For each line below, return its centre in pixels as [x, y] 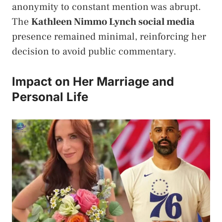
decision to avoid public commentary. [94, 52]
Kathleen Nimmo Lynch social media [113, 22]
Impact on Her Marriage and [93, 82]
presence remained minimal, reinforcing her [109, 37]
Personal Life [50, 97]
